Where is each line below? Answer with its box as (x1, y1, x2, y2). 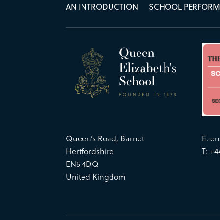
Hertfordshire (66, 145, 114, 157)
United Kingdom (66, 171, 126, 183)
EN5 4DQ (66, 158, 99, 170)
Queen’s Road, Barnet (66, 133, 145, 144)
